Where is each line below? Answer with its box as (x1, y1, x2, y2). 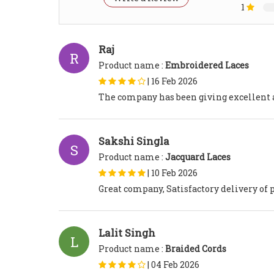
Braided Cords (165, 243, 226, 255)
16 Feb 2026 (151, 75, 198, 87)
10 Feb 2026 (151, 167, 198, 179)
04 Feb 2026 (151, 259, 199, 271)
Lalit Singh (98, 226, 155, 240)
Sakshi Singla (98, 134, 169, 149)
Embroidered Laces (165, 59, 249, 72)
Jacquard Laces (165, 151, 231, 163)
